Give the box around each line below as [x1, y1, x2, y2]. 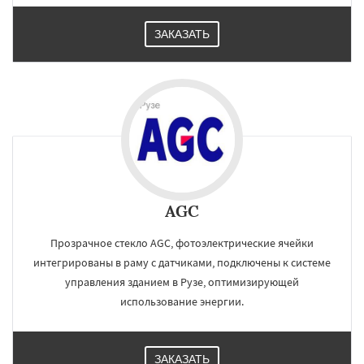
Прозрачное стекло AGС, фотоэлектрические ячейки [50, 236, 314, 250]
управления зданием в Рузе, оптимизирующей [65, 275, 299, 289]
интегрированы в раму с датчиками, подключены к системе [33, 255, 331, 270]
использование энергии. [120, 294, 244, 309]
